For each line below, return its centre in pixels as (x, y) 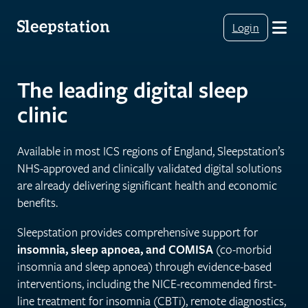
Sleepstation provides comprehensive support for (137, 232)
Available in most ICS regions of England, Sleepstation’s (151, 151)
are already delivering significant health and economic (147, 185)
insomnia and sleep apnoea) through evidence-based (144, 266)
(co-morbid (242, 249)
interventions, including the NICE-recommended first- (147, 283)
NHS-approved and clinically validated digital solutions (150, 168)
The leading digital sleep (133, 89)
